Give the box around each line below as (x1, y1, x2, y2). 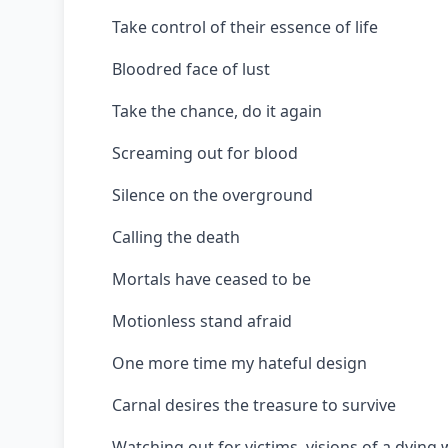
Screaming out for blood (112, 142, 298, 164)
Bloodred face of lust (112, 58, 270, 80)
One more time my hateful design (112, 352, 367, 374)
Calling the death (112, 226, 240, 248)
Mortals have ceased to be (112, 268, 311, 290)
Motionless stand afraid (112, 310, 292, 332)
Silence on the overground (112, 184, 313, 206)
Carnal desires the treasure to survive (112, 394, 396, 416)
